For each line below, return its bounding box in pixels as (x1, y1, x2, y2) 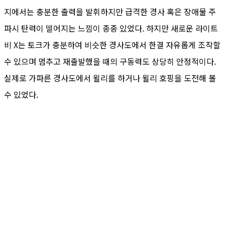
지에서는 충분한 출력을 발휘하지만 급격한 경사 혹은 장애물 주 (4, 5, 216, 18)
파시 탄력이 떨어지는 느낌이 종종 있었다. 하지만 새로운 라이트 (4, 22, 218, 34)
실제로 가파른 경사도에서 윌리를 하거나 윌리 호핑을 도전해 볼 (4, 71, 216, 84)
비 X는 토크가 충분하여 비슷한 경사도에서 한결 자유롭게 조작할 (4, 38, 220, 51)
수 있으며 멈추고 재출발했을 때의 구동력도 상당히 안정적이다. (4, 55, 216, 67)
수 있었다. (4, 88, 38, 100)
